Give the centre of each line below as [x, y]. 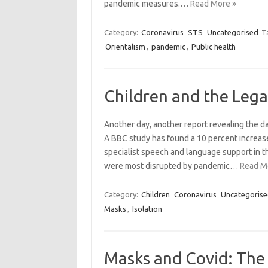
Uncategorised [232, 32]
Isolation [147, 209]
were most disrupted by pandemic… [172, 166]
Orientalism [125, 47]
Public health [213, 47]
